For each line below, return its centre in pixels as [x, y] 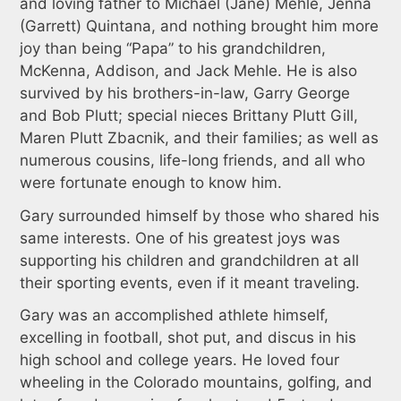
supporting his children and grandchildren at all [189, 260]
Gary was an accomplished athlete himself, [174, 316]
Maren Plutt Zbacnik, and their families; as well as [199, 137]
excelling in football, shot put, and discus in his [188, 338]
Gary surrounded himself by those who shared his [199, 215]
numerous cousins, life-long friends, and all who [192, 160]
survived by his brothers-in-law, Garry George [184, 93]
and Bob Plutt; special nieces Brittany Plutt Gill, [188, 115]
